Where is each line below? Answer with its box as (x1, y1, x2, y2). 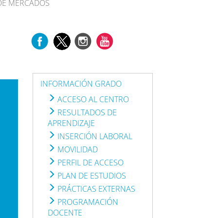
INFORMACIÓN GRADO (40, 78, 122, 89)
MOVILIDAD (55, 144, 98, 155)
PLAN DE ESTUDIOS (55, 170, 127, 181)
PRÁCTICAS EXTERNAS (55, 183, 136, 194)
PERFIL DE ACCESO (55, 157, 124, 168)
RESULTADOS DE (55, 107, 117, 118)
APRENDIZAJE (48, 117, 95, 128)
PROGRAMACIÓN (55, 196, 119, 207)
